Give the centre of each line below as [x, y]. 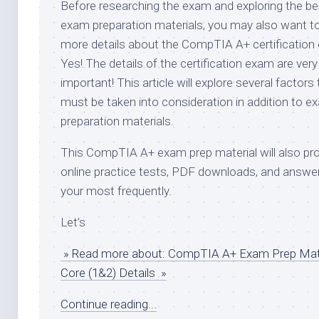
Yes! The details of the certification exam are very [189, 63]
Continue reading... [109, 304]
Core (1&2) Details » [114, 272]
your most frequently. [116, 190]
